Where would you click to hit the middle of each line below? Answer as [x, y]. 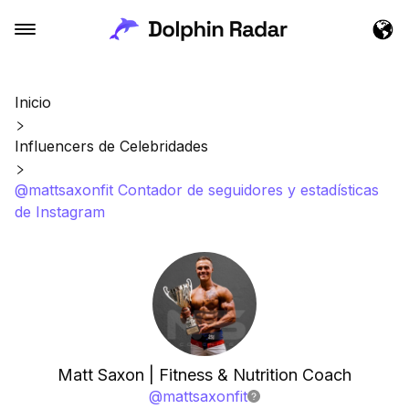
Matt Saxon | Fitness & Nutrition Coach [204, 375]
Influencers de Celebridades [111, 146]
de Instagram [60, 212]
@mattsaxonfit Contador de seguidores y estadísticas [197, 190]
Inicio [33, 102]
